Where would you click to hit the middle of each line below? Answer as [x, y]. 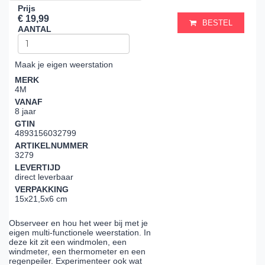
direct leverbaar [44, 177]
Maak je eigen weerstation [64, 64]
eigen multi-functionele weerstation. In [80, 233]
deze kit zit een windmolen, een [68, 242]
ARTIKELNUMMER [51, 146]
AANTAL [35, 29]
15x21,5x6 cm [41, 199]
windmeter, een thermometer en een [77, 252]
